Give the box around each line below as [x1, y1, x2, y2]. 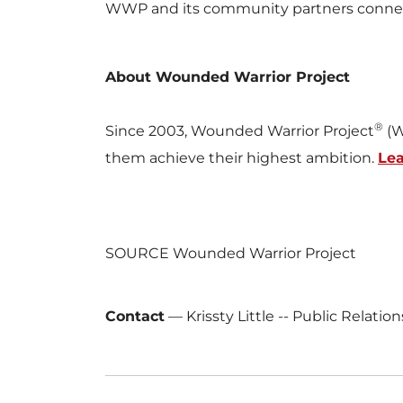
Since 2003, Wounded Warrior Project [105, 122, 374, 140]
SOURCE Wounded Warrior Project [105, 245, 356, 263]
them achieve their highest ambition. [105, 149, 378, 167]
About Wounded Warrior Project [105, 68, 350, 86]
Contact [105, 308, 165, 326]
